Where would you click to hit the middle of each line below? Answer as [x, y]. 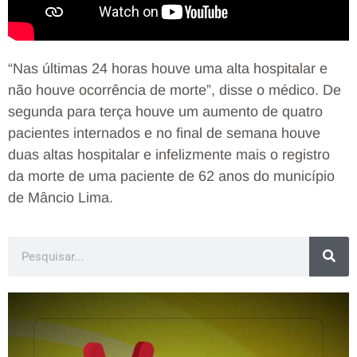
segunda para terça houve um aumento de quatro [165, 112]
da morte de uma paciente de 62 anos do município [171, 177]
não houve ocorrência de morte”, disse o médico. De [175, 90]
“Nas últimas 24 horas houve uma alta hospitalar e [168, 69]
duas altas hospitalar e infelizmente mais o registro [169, 155]
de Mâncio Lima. [61, 198]
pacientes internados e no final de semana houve [164, 133]
